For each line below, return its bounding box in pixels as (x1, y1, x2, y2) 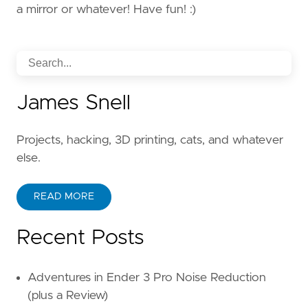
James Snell (16, 92, 131, 113)
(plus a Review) (27, 289, 108, 302)
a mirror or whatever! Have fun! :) (16, 3, 196, 16)
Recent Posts (16, 227, 144, 248)
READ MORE (34, 191, 94, 201)
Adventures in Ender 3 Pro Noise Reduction (27, 271, 266, 284)
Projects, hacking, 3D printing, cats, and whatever (16, 133, 283, 146)
